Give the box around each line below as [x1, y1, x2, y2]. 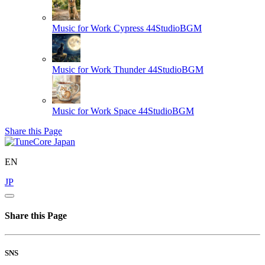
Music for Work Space [52, 106, 136, 117]
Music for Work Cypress [52, 23, 144, 34]
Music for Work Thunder [52, 64, 146, 75]
